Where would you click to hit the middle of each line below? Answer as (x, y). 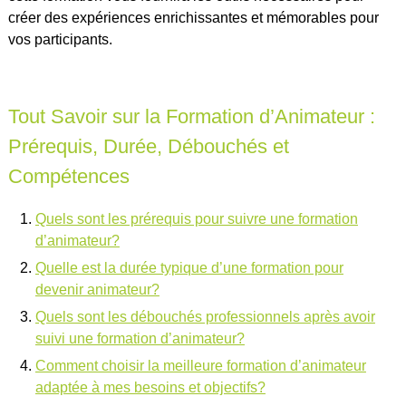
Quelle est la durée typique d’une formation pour (189, 267)
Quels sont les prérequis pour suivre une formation (196, 218)
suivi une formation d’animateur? (140, 338)
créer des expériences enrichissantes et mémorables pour (193, 17)
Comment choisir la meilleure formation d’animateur (200, 365)
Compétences (68, 176)
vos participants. (60, 39)
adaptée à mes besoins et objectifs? (150, 387)
